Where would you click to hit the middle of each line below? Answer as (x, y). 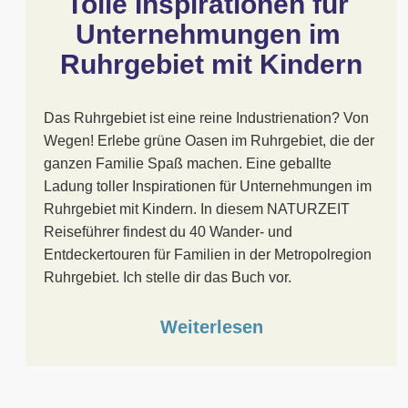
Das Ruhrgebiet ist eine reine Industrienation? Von (206, 118)
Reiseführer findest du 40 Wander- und (168, 232)
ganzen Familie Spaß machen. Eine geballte (188, 163)
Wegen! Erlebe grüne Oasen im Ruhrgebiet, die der (209, 141)
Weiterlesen (211, 327)
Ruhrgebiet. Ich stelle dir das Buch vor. (168, 277)
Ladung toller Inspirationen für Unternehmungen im (208, 186)
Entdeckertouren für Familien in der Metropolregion (208, 255)
